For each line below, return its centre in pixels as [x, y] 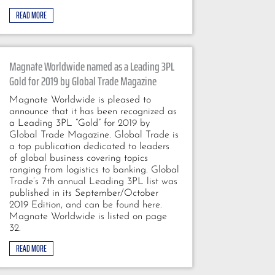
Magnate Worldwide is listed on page [88, 216]
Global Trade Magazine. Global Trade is [94, 135]
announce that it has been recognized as [93, 111]
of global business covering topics [78, 158]
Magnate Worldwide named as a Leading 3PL [91, 66]
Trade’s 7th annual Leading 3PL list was [93, 181]
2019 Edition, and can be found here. [85, 205]
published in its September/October [83, 193]
